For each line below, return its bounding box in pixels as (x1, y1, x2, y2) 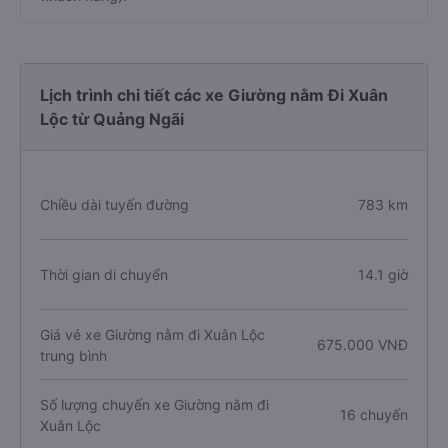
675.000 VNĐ (316, 336, 408, 353)
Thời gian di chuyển (40, 266, 168, 283)
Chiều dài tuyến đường (40, 196, 189, 213)
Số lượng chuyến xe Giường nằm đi (40, 395, 269, 413)
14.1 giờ (357, 266, 408, 283)
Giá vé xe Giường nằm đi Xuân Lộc (40, 325, 265, 343)
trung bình (40, 346, 107, 364)
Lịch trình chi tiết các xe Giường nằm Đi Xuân (40, 85, 388, 105)
